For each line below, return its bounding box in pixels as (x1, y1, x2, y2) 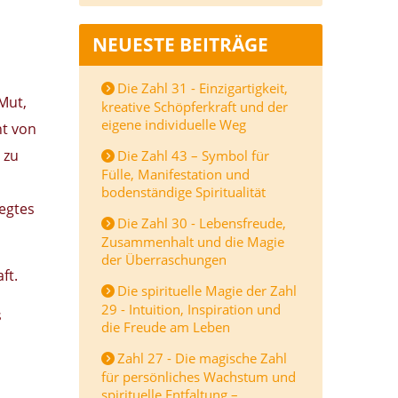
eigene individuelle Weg (101, 115, 246, 133)
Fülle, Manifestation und (101, 165, 250, 183)
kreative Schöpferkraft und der (101, 98, 288, 115)
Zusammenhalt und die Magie (101, 233, 284, 251)
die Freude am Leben (101, 318, 230, 336)
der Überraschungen (101, 251, 227, 268)
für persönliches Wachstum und (101, 368, 296, 386)
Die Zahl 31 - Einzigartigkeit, (117, 79, 288, 97)
